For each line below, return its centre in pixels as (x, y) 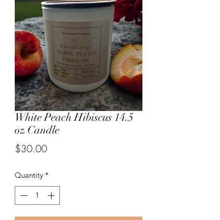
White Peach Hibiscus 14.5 (74, 117)
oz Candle (37, 130)
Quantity (29, 175)
